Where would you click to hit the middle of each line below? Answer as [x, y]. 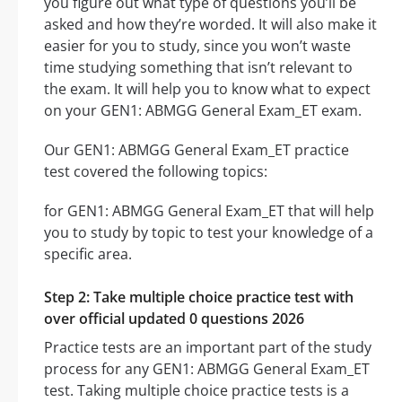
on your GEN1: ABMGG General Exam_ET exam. [203, 111]
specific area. [88, 254]
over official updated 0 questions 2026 [174, 319]
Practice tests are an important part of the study [208, 348]
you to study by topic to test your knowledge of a [209, 233]
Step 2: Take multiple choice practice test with [199, 297]
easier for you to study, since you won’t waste [197, 46]
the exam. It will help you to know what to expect [207, 89]
